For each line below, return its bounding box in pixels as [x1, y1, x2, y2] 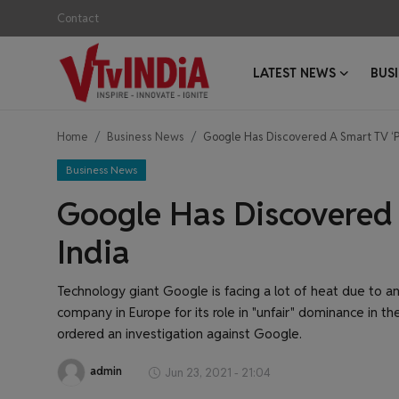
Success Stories [13, 272, 112, 291]
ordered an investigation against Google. [57, 325, 302, 342]
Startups [13, 359, 66, 379]
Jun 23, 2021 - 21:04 [165, 364, 271, 380]
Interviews [13, 315, 79, 335]
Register [188, 89, 240, 106]
